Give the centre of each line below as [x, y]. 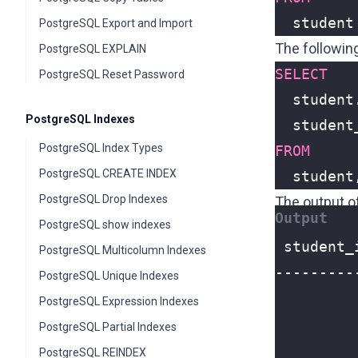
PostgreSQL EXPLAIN [93, 49]
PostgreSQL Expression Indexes [119, 301]
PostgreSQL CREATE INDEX [108, 173]
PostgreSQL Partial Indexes [108, 327]
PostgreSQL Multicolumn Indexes [123, 250]
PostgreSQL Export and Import [116, 23]
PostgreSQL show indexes [105, 225]
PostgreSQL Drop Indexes [103, 199]
